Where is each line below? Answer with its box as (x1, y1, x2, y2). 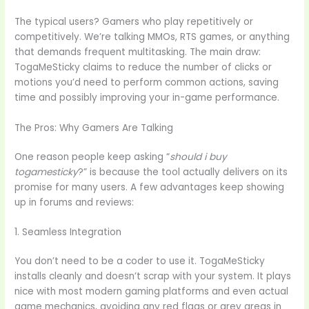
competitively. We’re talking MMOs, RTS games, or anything (14, 30, 290, 43)
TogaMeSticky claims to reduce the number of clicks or (14, 60, 272, 74)
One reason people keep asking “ (14, 150, 170, 163)
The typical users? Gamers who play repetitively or (14, 14, 254, 28)
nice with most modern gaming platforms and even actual (14, 285, 289, 299)
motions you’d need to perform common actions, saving (14, 75, 279, 89)
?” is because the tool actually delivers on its (78, 165, 288, 179)
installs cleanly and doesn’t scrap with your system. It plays (14, 270, 292, 283)
